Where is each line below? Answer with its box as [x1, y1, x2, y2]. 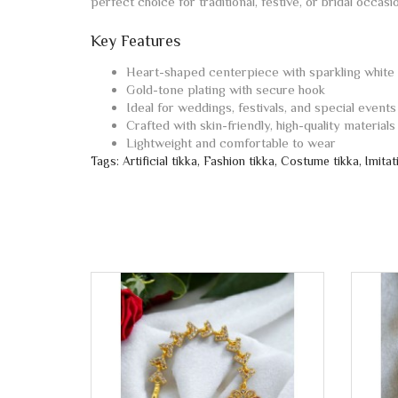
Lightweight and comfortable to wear [126, 134, 336, 150]
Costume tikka [281, 153, 359, 168]
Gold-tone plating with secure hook [126, 81, 325, 97]
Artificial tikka [123, 153, 197, 168]
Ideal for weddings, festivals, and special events [126, 99, 396, 115]
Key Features [91, 31, 180, 50]
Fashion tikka [203, 153, 275, 168]
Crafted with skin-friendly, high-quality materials [126, 116, 395, 132]
